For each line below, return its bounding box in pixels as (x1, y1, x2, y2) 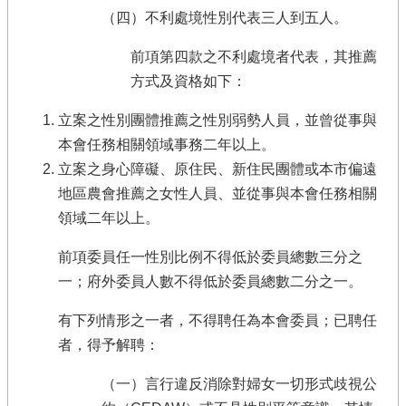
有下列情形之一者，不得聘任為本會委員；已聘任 (58, 313, 377, 328)
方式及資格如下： (130, 73, 246, 89)
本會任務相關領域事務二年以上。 (58, 137, 275, 152)
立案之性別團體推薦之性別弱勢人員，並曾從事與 (58, 112, 377, 128)
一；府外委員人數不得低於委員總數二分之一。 (58, 274, 362, 289)
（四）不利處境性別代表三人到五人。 (101, 10, 348, 25)
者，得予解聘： (58, 337, 159, 353)
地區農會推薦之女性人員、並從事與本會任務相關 (58, 186, 377, 201)
